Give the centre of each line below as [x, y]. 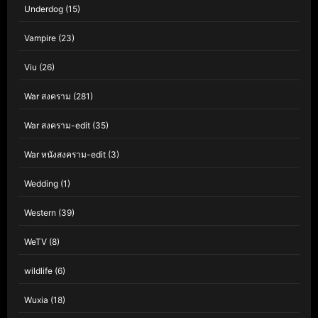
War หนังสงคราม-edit [65, 154]
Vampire [40, 38]
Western [40, 213]
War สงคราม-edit [57, 125]
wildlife [38, 271]
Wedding [41, 183]
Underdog [44, 9]
